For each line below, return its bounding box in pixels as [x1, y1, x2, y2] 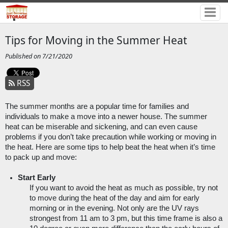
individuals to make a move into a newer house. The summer [5, 112, 207, 121]
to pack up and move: [5, 153, 77, 162]
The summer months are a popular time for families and [5, 102, 189, 111]
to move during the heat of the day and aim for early [29, 194, 199, 203]
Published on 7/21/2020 [5, 51, 72, 61]
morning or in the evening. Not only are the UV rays [29, 204, 199, 213]
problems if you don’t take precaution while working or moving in [5, 133, 216, 141]
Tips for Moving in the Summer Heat [5, 33, 187, 47]
